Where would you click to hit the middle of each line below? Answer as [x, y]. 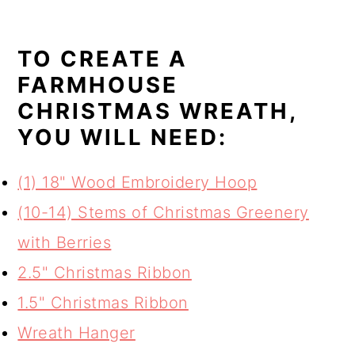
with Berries [65, 243]
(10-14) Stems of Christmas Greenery [163, 213]
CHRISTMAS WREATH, [158, 111]
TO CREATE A [103, 59]
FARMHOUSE [98, 85]
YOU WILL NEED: [123, 137]
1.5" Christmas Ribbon [103, 303]
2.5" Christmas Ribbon [105, 273]
